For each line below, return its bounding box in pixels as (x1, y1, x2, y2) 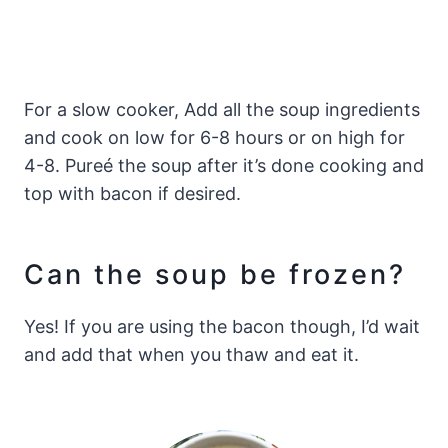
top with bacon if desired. (24, 183, 241, 205)
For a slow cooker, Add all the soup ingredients (24, 99, 420, 121)
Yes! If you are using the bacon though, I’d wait (24, 316, 420, 338)
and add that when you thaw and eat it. (24, 344, 364, 366)
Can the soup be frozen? (24, 257, 406, 291)
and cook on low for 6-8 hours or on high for (24, 127, 405, 149)
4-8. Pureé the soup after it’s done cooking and (24, 155, 424, 177)
